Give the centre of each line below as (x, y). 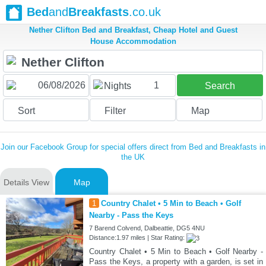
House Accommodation (133, 42)
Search (220, 86)
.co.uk (145, 12)
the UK (133, 157)
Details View (26, 183)
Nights (117, 86)
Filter (115, 111)
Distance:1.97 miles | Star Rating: (137, 238)
